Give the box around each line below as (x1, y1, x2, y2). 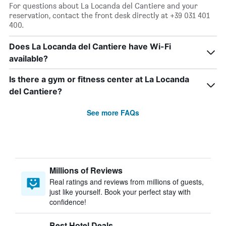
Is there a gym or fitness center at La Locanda (9, 74, 189, 84)
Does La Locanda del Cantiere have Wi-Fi (9, 41, 171, 51)
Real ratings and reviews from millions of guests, (49, 177, 204, 187)
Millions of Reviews (49, 164, 123, 176)
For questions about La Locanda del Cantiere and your (9, 1, 198, 11)
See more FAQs (87, 107, 139, 118)
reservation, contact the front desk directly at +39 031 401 (9, 11, 210, 20)
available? (9, 53, 48, 64)
